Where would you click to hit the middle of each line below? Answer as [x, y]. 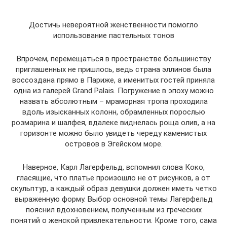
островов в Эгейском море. [113, 144]
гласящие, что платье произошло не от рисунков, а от [113, 178]
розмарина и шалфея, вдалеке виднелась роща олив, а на [113, 123]
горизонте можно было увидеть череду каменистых [113, 133]
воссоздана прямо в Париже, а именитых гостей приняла [113, 80]
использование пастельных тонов [113, 35]
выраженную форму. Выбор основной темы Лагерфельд [113, 199]
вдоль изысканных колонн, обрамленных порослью [113, 112]
